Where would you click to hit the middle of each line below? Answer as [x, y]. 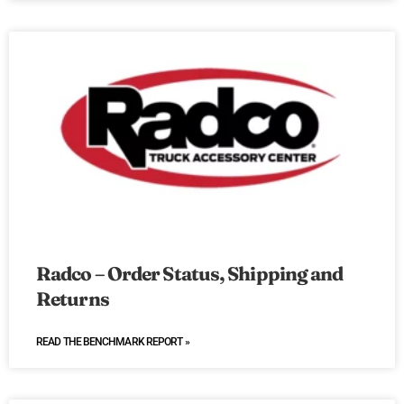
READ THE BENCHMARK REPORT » [113, 342]
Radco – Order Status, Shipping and [190, 274]
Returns [73, 299]
